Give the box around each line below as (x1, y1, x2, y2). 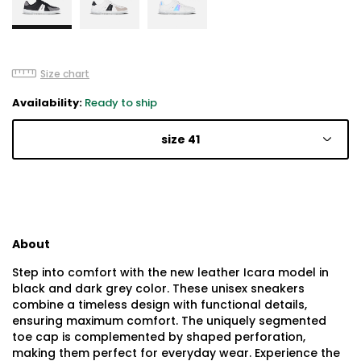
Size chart (40, 66, 89, 81)
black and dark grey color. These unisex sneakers (12, 280, 305, 297)
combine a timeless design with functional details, (12, 296, 307, 313)
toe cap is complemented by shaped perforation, (12, 328, 305, 345)
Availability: (12, 94, 85, 110)
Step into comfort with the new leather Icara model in (12, 263, 329, 280)
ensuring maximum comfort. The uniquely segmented (12, 312, 326, 329)
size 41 (161, 131, 200, 148)
